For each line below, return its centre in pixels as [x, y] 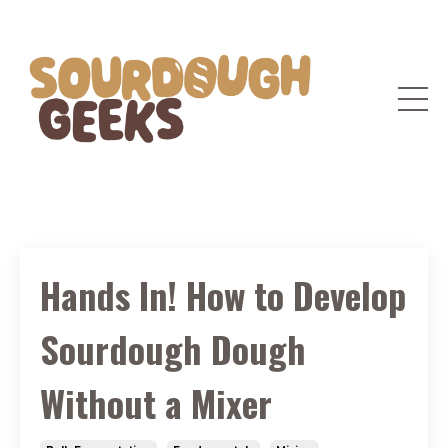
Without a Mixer [156, 403]
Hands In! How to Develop [223, 295]
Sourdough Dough [173, 349]
